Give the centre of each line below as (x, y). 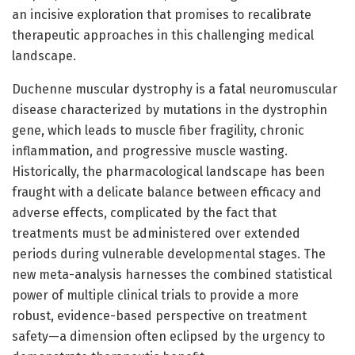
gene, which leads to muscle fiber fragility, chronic (158, 130)
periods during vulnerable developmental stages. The (169, 254)
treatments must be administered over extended (156, 233)
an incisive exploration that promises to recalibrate (162, 14)
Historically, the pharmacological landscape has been (168, 171)
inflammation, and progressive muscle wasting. (150, 151)
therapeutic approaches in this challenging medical (163, 35)
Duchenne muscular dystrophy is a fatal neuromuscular (175, 89)
